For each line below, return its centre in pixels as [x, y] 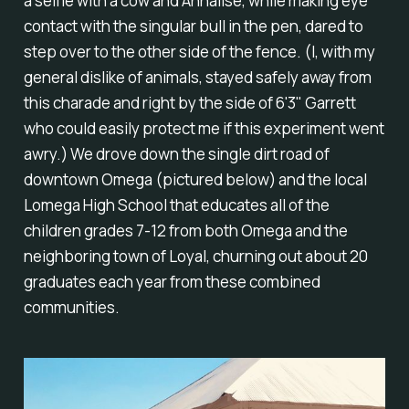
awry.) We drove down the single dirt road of [176, 154]
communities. [71, 308]
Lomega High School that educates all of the [176, 205]
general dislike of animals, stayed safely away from [197, 78]
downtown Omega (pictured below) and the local [195, 180]
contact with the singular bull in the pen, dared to [193, 26]
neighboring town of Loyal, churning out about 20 [195, 257]
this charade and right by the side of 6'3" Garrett [189, 103]
